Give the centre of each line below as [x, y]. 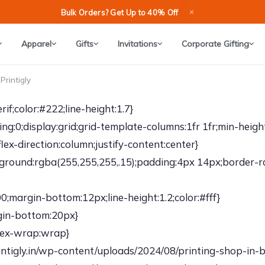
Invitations [137, 44]
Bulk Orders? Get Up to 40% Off [119, 12]
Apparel [36, 44]
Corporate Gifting [215, 44]
